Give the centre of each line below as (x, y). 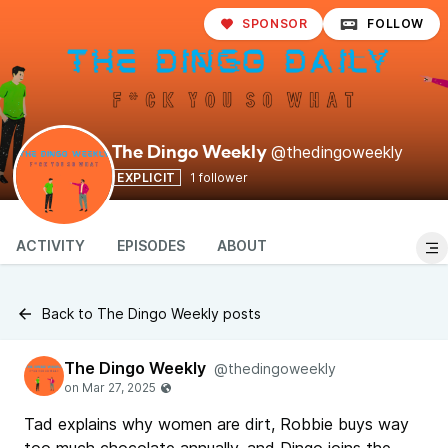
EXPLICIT (146, 177)
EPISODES (151, 245)
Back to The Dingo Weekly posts (151, 313)
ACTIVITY (50, 245)
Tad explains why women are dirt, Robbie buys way (216, 424)
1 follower (218, 177)
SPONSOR (275, 23)
